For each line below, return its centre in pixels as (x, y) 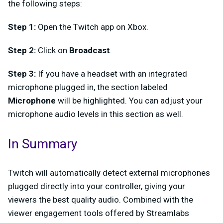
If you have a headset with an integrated (112, 74)
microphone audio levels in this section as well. (96, 114)
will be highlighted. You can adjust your (129, 101)
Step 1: (22, 27)
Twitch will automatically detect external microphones (109, 173)
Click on (54, 50)
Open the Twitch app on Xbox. (93, 27)
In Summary (43, 144)
